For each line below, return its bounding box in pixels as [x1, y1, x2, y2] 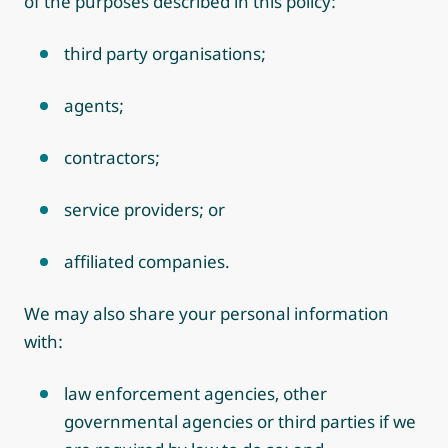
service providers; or [64, 198, 225, 221]
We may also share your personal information [24, 302, 389, 325]
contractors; [64, 146, 160, 169]
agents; [64, 94, 124, 117]
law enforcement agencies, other [64, 382, 327, 405]
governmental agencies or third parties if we [64, 410, 416, 433]
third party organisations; [64, 42, 266, 65]
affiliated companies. [64, 250, 230, 273]
